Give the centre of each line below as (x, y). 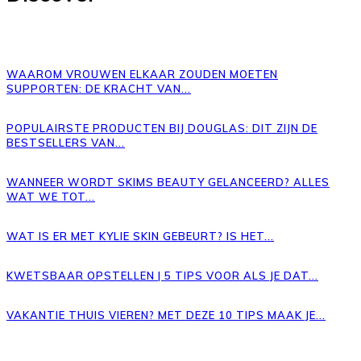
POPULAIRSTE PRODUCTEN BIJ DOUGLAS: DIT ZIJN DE (162, 128)
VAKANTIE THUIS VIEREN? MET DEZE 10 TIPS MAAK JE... (166, 315)
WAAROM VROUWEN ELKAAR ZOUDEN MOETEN (142, 74)
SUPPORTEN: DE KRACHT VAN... (99, 88)
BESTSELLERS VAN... (66, 142)
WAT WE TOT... (51, 196)
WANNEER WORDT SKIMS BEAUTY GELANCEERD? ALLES (168, 182)
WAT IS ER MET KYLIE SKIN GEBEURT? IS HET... (140, 236)
